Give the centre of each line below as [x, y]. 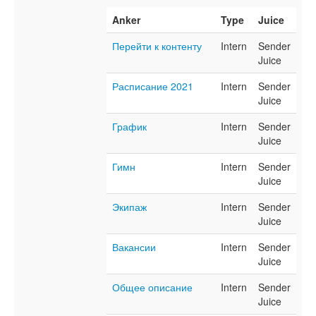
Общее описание [152, 287]
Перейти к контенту [157, 46]
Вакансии [134, 247]
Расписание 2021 [153, 86]
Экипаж [129, 207]
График [129, 127]
